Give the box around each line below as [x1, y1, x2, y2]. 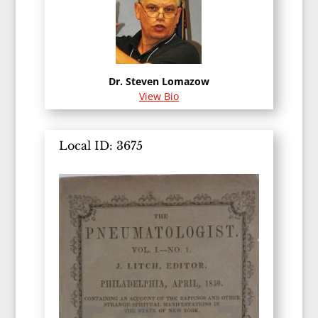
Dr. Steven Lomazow [108, 75, 209, 89]
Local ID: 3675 [58, 138, 143, 153]
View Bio [138, 89, 179, 104]
